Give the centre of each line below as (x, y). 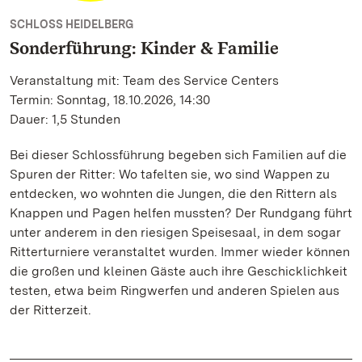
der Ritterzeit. (51, 310)
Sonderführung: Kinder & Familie (144, 48)
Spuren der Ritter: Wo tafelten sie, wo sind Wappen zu (170, 174)
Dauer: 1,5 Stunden (65, 119)
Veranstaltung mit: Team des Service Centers (144, 80)
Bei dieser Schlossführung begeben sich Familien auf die (178, 155)
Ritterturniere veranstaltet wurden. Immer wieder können (180, 252)
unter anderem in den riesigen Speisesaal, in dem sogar (175, 232)
